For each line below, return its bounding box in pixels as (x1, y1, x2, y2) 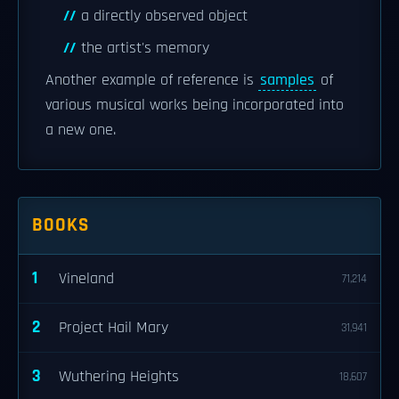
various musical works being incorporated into (45, 95, 344, 115)
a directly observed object (81, 6, 248, 26)
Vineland (59, 269, 114, 289)
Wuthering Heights (59, 367, 179, 387)
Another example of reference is (45, 70, 258, 90)
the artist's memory (81, 38, 209, 58)
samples (260, 70, 314, 90)
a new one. (45, 120, 116, 140)
